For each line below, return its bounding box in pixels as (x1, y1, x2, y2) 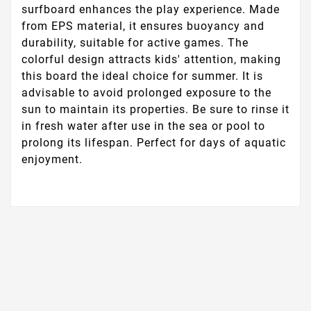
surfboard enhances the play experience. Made (22, 3, 280, 17)
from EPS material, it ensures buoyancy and (22, 19, 264, 33)
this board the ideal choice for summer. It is (22, 69, 263, 83)
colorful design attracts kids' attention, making (22, 53, 281, 67)
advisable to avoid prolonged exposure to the (22, 86, 271, 100)
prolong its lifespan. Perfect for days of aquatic (22, 136, 286, 150)
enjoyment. (22, 153, 83, 167)
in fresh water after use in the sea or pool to (22, 119, 265, 133)
